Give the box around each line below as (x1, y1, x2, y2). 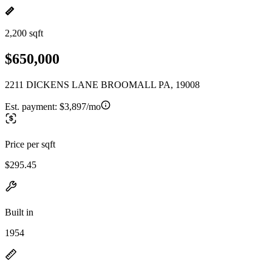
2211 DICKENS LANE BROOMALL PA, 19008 (5, 79, 200, 90)
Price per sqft (5, 138, 55, 149)
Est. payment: (5, 101, 59, 112)
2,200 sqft (5, 28, 43, 38)
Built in (5, 206, 33, 217)
